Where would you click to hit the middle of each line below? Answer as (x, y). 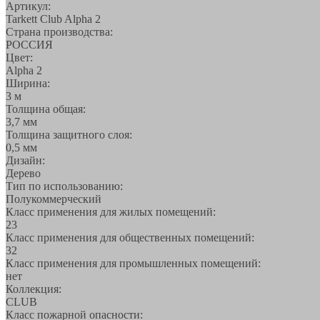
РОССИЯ (29, 44)
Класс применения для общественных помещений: (130, 237)
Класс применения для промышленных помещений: (133, 263)
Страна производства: (59, 31)
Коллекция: (34, 289)
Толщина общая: (46, 109)
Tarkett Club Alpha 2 (53, 19)
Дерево (23, 173)
